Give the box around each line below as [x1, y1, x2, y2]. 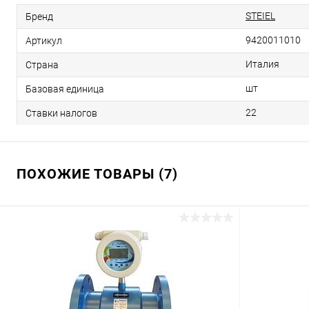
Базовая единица [26, 83, 104, 94]
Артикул [26, 34, 62, 46]
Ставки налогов [26, 107, 97, 119]
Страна [26, 59, 59, 70]
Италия [246, 59, 279, 70]
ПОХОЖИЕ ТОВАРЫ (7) [17, 166, 178, 182]
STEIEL [246, 10, 275, 21]
